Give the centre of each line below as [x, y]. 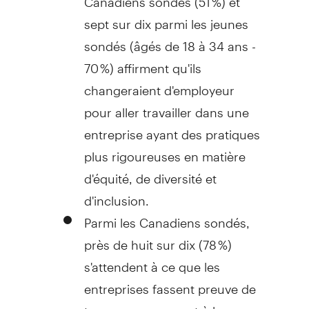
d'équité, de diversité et [150, 172]
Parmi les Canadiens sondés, [167, 217]
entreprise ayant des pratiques [172, 128]
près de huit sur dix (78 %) [158, 239]
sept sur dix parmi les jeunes [166, 18]
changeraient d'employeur [159, 84]
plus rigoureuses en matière [165, 150]
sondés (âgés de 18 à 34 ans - [170, 40]
